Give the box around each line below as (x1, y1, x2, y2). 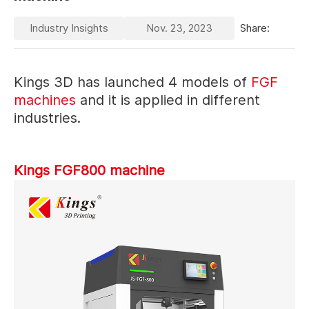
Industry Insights (30, 21, 108, 34)
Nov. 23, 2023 (146, 21, 212, 34)
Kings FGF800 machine (14, 161, 165, 179)
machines (14, 91, 76, 108)
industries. (14, 109, 85, 126)
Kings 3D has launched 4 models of (14, 73, 251, 90)
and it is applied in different (76, 91, 260, 108)
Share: (240, 21, 270, 34)
